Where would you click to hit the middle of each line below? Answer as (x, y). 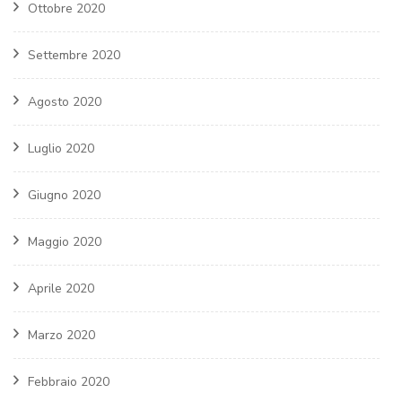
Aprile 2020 (61, 288)
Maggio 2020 (65, 241)
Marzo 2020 (61, 335)
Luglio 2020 (61, 148)
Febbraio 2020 (69, 381)
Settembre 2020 (74, 55)
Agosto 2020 (65, 101)
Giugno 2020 (64, 195)
